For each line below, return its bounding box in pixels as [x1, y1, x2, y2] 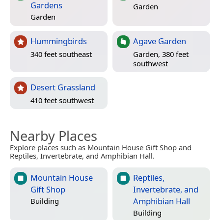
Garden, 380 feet [133, 49, 189, 59]
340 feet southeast [30, 49, 92, 59]
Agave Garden [133, 35, 186, 47]
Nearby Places [10, 127, 97, 145]
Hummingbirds [30, 35, 87, 47]
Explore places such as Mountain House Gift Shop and [10, 142, 192, 153]
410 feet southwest [30, 95, 94, 105]
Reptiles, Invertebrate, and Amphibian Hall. [10, 151, 155, 161]
